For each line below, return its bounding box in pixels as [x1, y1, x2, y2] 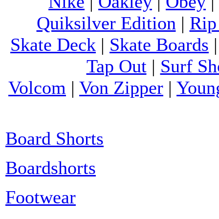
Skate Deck [10, 34, 96, 55]
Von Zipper [79, 77, 163, 98]
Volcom [8, 77, 66, 98]
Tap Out [86, 55, 147, 76]
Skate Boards [109, 34, 209, 55]
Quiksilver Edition [36, 12, 176, 33]
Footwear [5, 186, 76, 207]
